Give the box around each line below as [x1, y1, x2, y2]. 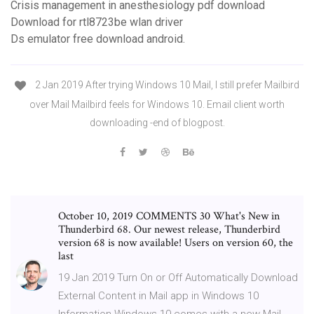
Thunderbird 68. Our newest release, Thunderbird [58, 221, 280, 237]
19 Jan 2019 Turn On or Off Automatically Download [58, 271, 298, 284]
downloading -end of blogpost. [89, 116, 225, 128]
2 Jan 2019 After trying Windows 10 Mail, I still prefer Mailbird [33, 79, 299, 91]
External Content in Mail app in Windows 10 [58, 289, 259, 302]
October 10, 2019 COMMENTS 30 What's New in [58, 208, 280, 224]
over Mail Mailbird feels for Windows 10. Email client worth [29, 98, 285, 110]
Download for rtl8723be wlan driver [11, 15, 183, 29]
